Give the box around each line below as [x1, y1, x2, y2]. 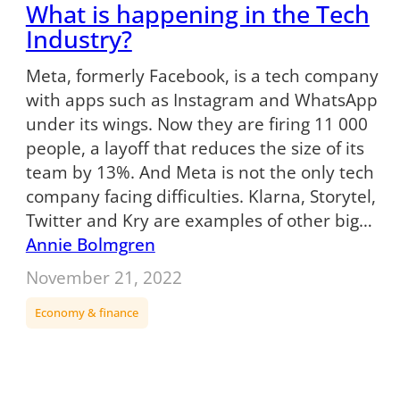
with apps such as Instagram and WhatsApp [25, 88, 378, 112]
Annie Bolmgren [25, 233, 155, 256]
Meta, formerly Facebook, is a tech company [25, 64, 379, 87]
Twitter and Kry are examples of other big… [25, 209, 372, 232]
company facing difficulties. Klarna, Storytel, [25, 185, 376, 208]
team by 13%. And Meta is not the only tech [25, 161, 374, 184]
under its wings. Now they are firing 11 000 [25, 112, 368, 136]
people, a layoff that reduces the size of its [25, 137, 364, 160]
